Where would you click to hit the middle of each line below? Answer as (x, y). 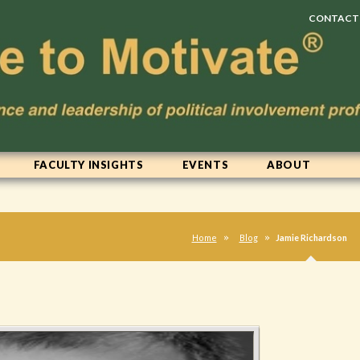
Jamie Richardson (311, 238)
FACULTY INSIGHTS (88, 165)
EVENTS (205, 165)
